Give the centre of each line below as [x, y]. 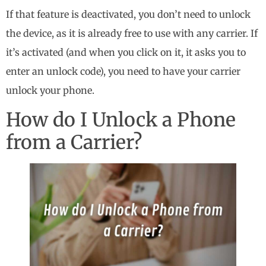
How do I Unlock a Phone [121, 120]
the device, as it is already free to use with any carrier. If [132, 34]
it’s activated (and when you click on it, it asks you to [126, 53]
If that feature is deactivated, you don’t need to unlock [128, 15]
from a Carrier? [74, 142]
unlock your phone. [50, 91]
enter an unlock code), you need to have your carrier [123, 72]
